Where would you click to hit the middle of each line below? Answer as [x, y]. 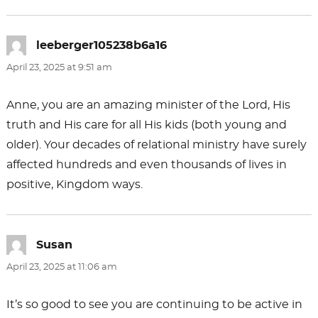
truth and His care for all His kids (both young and [146, 125]
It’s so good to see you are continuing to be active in [154, 305]
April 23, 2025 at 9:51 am [59, 68]
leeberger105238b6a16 [101, 46]
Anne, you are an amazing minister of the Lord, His [148, 105]
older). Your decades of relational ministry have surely [156, 145]
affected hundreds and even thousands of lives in [146, 165]
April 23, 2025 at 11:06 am [61, 268]
